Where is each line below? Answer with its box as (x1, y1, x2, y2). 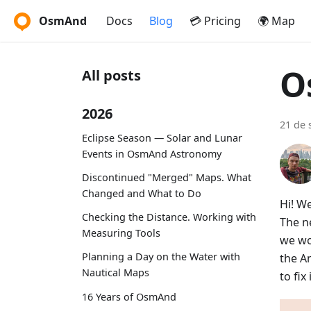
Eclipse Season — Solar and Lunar (82, 131, 242, 144)
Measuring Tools (82, 226, 160, 240)
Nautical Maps (82, 266, 149, 280)
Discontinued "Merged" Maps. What (82, 170, 251, 184)
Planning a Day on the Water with (82, 250, 240, 264)
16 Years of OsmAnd (82, 289, 176, 303)
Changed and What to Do (82, 186, 201, 200)
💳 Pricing (190, 13, 241, 28)
